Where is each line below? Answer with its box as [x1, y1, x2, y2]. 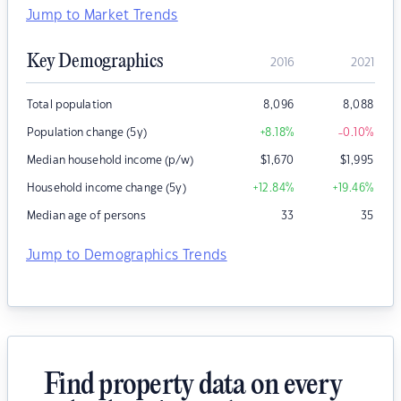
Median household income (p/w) [27, 155, 193, 166]
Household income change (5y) [27, 183, 186, 194]
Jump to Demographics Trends [26, 249, 227, 263]
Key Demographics [27, 51, 163, 73]
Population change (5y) [27, 127, 147, 139]
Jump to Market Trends [26, 9, 178, 23]
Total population [27, 99, 113, 111]
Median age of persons [27, 210, 146, 222]
